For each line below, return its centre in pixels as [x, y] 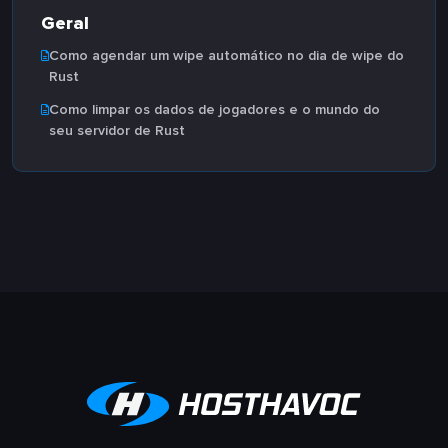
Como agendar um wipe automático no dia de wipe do [226, 55]
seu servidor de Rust [117, 130]
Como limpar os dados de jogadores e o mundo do [214, 109]
